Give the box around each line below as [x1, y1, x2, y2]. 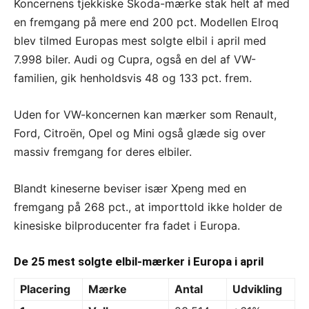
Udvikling [232, 281, 282, 296]
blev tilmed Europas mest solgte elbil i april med [14, 33, 266, 48]
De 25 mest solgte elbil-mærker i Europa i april [14, 254, 263, 268]
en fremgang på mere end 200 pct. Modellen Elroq [14, 14, 279, 29]
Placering [20, 281, 70, 296]
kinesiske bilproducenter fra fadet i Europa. [14, 218, 240, 232]
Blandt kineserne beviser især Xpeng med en [14, 181, 246, 195]
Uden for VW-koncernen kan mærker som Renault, [14, 107, 277, 121]
